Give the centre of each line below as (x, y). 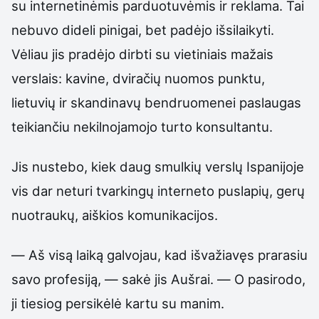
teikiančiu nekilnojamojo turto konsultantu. (142, 126)
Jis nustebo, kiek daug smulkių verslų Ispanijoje (158, 166)
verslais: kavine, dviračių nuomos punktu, (138, 78)
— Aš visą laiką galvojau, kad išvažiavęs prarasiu (159, 255)
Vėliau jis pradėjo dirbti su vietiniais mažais (142, 54)
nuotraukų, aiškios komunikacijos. (115, 215)
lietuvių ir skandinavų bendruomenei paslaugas (156, 102)
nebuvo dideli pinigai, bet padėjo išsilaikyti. (143, 30)
